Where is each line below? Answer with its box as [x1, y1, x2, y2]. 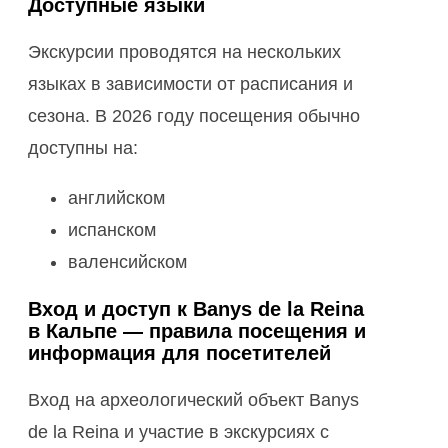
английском [68, 188, 165, 209]
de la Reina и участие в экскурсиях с [28, 422, 329, 443]
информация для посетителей [28, 342, 331, 365]
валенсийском [68, 252, 187, 273]
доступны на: [28, 138, 138, 159]
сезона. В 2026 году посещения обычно [28, 106, 360, 127]
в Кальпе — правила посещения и [28, 320, 366, 343]
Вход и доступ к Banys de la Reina [28, 298, 364, 321]
